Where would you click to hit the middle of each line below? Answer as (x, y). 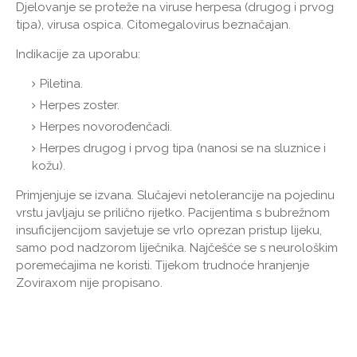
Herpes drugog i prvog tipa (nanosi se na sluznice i (183, 149)
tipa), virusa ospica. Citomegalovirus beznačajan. (153, 25)
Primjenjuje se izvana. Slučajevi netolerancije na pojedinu (175, 196)
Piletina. (61, 84)
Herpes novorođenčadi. (106, 127)
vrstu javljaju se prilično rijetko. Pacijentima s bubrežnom (173, 213)
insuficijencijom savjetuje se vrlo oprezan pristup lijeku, (169, 231)
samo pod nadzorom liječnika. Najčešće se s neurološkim (177, 248)
